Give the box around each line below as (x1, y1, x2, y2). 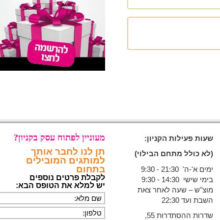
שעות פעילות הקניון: (144, 134, 213, 142)
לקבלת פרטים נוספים (29, 173, 105, 182)
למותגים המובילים (26, 155, 105, 165)
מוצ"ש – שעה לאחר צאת (137, 185, 213, 194)
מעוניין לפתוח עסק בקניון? (14, 132, 105, 142)
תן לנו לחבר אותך (31, 146, 105, 157)
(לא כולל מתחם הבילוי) (135, 149, 213, 158)
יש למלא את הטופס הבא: (16, 181, 105, 190)
